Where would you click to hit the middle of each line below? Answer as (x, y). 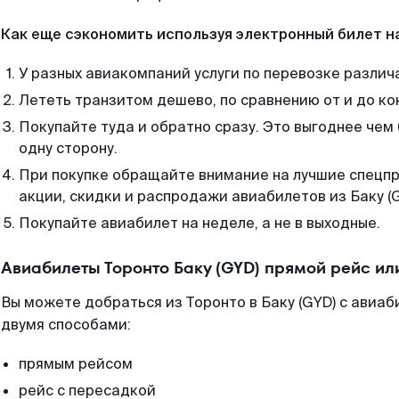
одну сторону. (68, 148)
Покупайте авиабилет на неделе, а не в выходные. (199, 223)
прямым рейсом (76, 364)
